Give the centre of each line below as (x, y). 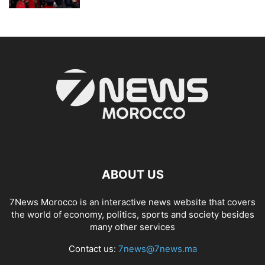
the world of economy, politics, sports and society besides (132, 214)
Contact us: (93, 248)
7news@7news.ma (157, 248)
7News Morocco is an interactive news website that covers (132, 202)
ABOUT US (132, 174)
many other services (132, 227)
